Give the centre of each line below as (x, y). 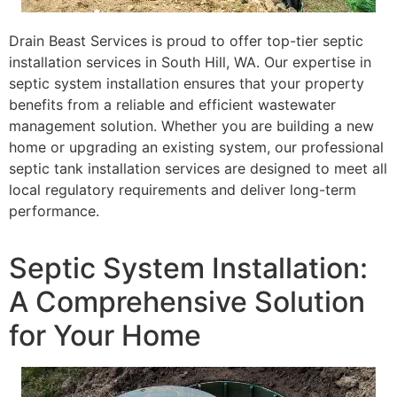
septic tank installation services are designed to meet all (198, 168)
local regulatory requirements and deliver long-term (183, 189)
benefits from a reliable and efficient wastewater (172, 104)
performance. (54, 210)
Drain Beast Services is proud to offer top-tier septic (186, 40)
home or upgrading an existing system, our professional (196, 147)
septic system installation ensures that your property (187, 83)
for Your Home (105, 336)
